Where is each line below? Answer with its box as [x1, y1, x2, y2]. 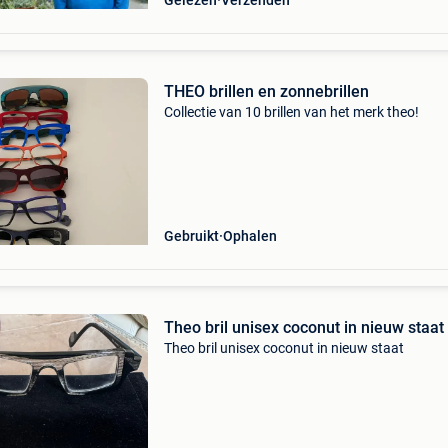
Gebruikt [163, 228, 219, 244]
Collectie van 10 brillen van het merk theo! [163, 104, 419, 120]
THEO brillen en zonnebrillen [163, 82, 369, 101]
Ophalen [222, 228, 277, 244]
